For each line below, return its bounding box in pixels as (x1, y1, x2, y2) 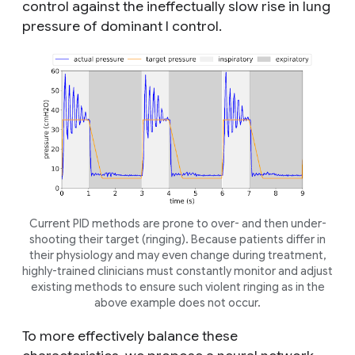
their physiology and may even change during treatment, (29, 247, 326, 262)
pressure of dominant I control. (22, 17, 222, 35)
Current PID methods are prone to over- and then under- (29, 216, 326, 231)
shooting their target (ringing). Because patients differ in (29, 231, 326, 246)
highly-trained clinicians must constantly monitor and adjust (22, 263, 333, 278)
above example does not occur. (94, 295, 261, 310)
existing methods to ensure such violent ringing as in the (30, 279, 325, 294)
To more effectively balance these (22, 326, 238, 345)
